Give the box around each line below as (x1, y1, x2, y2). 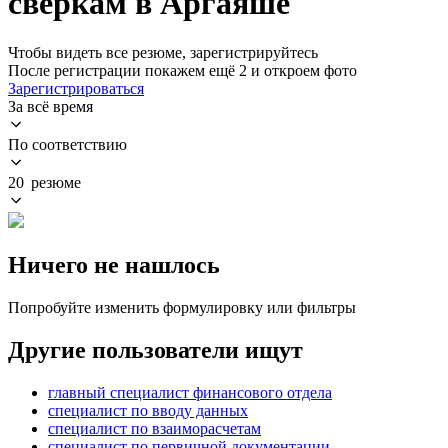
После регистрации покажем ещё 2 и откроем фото (8, 61, 357, 79)
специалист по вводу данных (48, 401, 248, 419)
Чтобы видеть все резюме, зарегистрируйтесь (8, 43, 318, 61)
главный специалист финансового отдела (48, 383, 332, 401)
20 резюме (8, 173, 81, 191)
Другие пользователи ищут (8, 336, 303, 363)
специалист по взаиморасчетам (48, 419, 261, 437)
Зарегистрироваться (8, 79, 144, 97)
